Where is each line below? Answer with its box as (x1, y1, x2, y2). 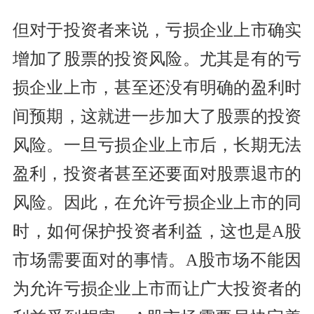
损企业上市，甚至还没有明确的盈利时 (12, 78, 302, 97)
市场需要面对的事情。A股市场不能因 (12, 251, 302, 270)
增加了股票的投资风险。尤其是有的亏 (12, 50, 302, 69)
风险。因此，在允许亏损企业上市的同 (12, 193, 302, 212)
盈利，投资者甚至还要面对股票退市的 (12, 165, 302, 184)
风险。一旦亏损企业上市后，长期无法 (12, 136, 302, 155)
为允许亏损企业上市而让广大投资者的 (12, 280, 302, 299)
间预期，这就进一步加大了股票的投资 (12, 107, 302, 126)
